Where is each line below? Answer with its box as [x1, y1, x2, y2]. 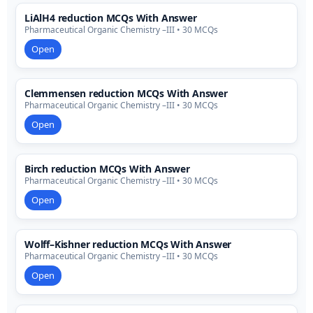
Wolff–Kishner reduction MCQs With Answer [24, 238, 232, 252]
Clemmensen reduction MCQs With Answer [24, 87, 228, 101]
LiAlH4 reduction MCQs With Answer [24, 11, 197, 25]
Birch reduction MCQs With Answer [24, 162, 190, 176]
